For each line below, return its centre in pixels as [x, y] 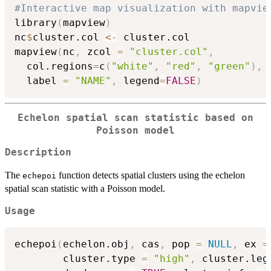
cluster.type [78, 258]
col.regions [54, 66]
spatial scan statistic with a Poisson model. [85, 189]
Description [38, 153]
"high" [172, 258]
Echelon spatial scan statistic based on [135, 118]
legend [139, 80]
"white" [132, 66]
